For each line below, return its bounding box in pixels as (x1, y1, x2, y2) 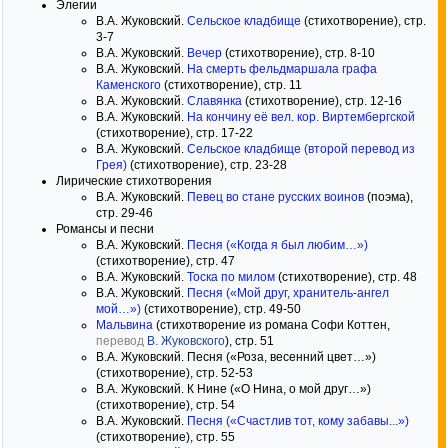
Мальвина (96, 318, 153, 332)
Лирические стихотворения (56, 174, 212, 188)
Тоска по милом (187, 270, 275, 284)
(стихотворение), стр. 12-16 (242, 94, 402, 108)
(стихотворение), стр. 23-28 (127, 158, 287, 172)
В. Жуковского (147, 334, 225, 348)
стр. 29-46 (96, 206, 153, 220)
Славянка (187, 94, 242, 108)
